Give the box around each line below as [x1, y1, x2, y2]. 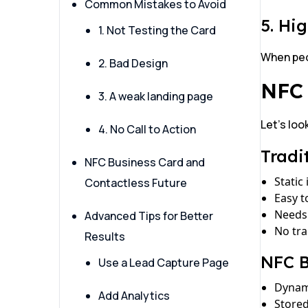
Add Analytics [98, 288, 170, 304]
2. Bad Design [98, 56, 168, 71]
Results [85, 229, 125, 245]
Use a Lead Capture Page [98, 255, 229, 271]
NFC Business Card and [85, 155, 205, 170]
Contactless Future [85, 175, 187, 191]
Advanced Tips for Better [85, 208, 213, 224]
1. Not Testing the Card [98, 23, 216, 38]
